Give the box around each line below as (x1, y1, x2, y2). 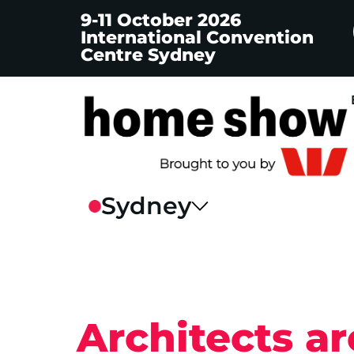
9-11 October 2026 (81, 9, 241, 31)
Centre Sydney (81, 44, 216, 66)
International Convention (81, 27, 314, 48)
